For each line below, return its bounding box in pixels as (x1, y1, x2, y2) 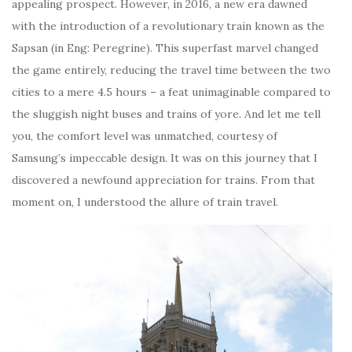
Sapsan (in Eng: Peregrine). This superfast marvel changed (12, 41, 318, 56)
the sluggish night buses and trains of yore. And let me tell (12, 107, 321, 122)
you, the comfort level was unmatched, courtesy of (12, 129, 277, 144)
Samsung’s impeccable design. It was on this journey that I (12, 151, 317, 166)
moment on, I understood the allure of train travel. (12, 195, 278, 210)
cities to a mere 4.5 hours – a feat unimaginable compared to (12, 85, 331, 100)
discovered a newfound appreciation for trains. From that (12, 173, 315, 188)
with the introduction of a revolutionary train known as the (12, 19, 324, 34)
